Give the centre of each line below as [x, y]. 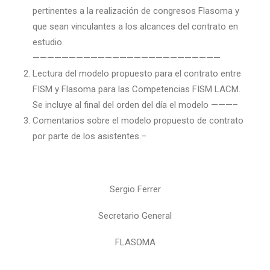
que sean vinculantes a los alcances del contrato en [135, 27]
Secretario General [135, 216]
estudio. [48, 42]
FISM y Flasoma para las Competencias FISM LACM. [137, 89]
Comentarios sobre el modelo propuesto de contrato [138, 121]
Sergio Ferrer [135, 189]
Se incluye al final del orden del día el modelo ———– [135, 105]
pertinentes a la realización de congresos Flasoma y [136, 11]
